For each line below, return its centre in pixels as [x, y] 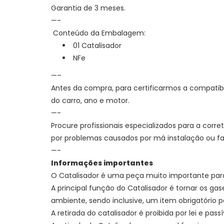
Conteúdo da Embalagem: [99, 33]
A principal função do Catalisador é [113, 188]
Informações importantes [102, 163]
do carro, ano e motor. [90, 101]
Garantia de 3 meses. [88, 8]
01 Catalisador [97, 46]
